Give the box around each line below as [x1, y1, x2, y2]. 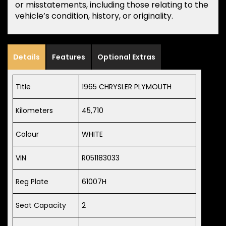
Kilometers [16, 105, 53, 116]
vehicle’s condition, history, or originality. [15, 10, 173, 22]
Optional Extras [97, 52, 155, 63]
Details [13, 52, 40, 63]
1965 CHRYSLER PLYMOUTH [82, 82, 172, 92]
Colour [16, 129, 39, 140]
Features [52, 52, 85, 63]
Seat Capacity [16, 200, 66, 211]
